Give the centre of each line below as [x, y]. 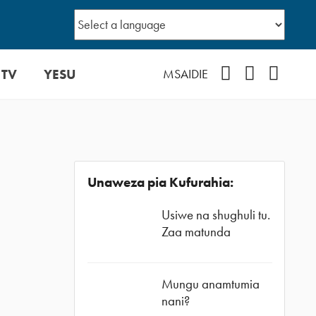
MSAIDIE [185, 74]
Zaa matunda [196, 232]
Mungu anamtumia [210, 284]
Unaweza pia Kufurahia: [160, 182]
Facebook [255, 73]
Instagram [278, 73]
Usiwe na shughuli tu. [215, 215]
